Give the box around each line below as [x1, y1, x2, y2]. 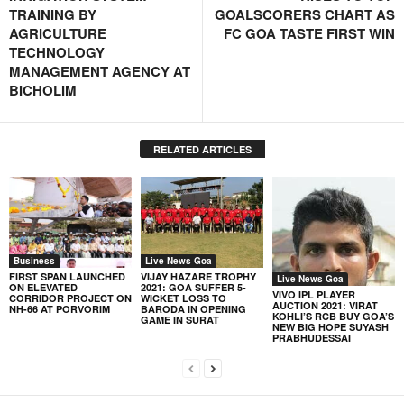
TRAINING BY [9, 4, 96, 24]
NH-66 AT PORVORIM [9, 302, 110, 317]
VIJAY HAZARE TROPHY [140, 270, 256, 284]
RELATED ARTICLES [152, 142, 252, 156]
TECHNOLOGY [9, 41, 105, 62]
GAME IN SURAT [140, 313, 219, 327]
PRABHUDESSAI [271, 330, 351, 344]
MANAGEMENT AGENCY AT [9, 60, 190, 81]
